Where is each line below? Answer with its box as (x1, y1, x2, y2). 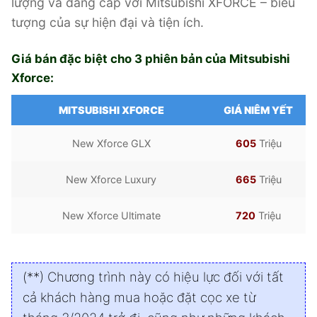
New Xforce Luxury (66, 173, 156, 185)
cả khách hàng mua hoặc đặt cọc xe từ (23, 289, 256, 306)
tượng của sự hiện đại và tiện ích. (11, 14, 204, 30)
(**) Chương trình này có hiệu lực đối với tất (23, 269, 284, 285)
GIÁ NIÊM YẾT (224, 103, 293, 116)
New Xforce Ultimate (62, 209, 161, 221)
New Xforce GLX (71, 137, 151, 149)
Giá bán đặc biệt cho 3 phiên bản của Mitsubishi (11, 52, 290, 67)
